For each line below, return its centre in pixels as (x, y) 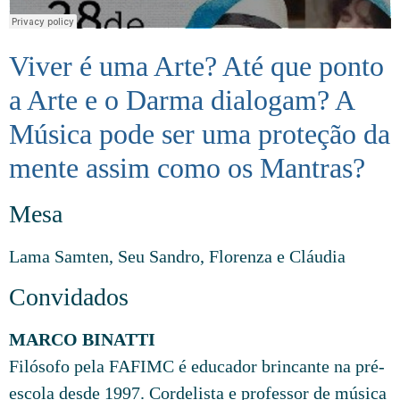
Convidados (69, 297)
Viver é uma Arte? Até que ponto (196, 66)
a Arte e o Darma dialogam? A (181, 100)
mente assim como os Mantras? (187, 167)
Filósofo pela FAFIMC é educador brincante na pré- (197, 367)
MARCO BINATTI (82, 340)
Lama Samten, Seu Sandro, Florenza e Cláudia (177, 256)
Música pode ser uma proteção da (200, 133)
